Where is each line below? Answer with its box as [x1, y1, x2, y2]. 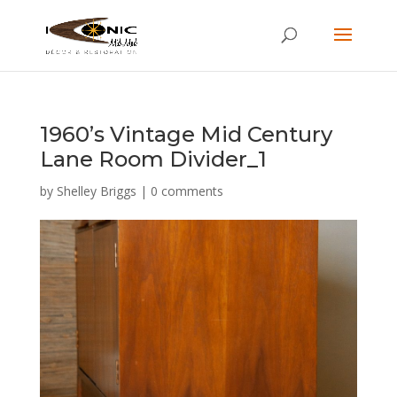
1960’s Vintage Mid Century [39, 121, 332, 147]
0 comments [150, 183, 223, 199]
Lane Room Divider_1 [39, 146, 267, 172]
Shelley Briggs [56, 183, 136, 199]
